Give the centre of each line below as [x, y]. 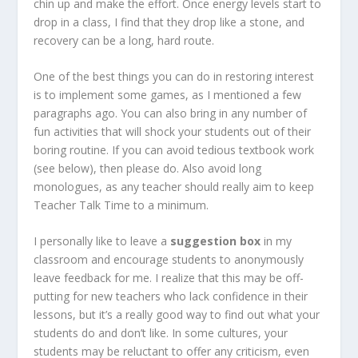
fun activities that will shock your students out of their [173, 131]
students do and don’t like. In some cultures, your [161, 333]
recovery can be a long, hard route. [124, 40]
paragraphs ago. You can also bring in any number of [171, 113]
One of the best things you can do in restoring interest [174, 76]
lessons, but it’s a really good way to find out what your [177, 315]
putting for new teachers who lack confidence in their [171, 296]
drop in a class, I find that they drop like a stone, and [169, 22]
